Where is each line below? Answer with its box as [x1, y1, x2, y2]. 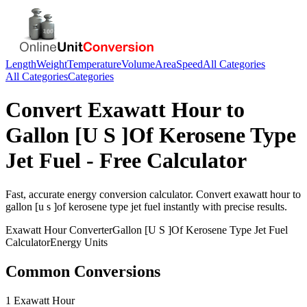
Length [5, 58, 36, 70]
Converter [66, 223, 112, 236]
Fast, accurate [5, 188, 67, 200]
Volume [121, 58, 155, 70]
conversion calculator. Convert [97, 188, 234, 200]
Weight [36, 58, 67, 70]
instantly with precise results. [160, 200, 287, 212]
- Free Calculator [81, 148, 247, 173]
